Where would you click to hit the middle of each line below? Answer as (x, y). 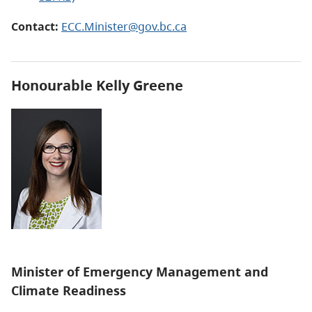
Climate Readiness (69, 291)
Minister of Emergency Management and (140, 272)
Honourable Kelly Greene (97, 86)
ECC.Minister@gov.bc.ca (124, 27)
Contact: (36, 27)
